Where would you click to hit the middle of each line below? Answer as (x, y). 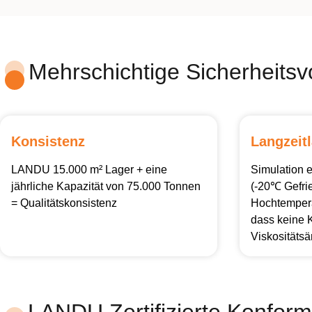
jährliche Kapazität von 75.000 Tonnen (106, 186)
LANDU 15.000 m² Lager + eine (89, 170)
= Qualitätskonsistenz (64, 203)
